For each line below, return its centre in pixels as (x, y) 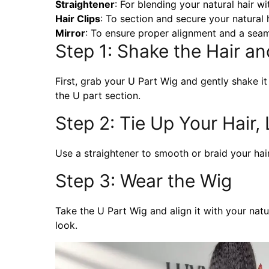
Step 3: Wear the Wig (144, 181)
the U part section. (99, 96)
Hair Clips (78, 19)
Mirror (70, 33)
